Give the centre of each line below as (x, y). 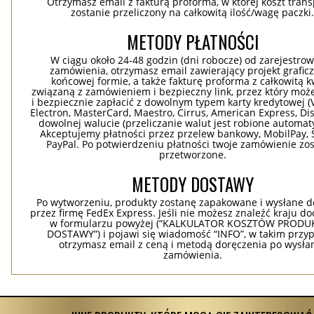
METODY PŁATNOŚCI (193, 42)
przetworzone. (192, 155)
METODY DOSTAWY (193, 184)
